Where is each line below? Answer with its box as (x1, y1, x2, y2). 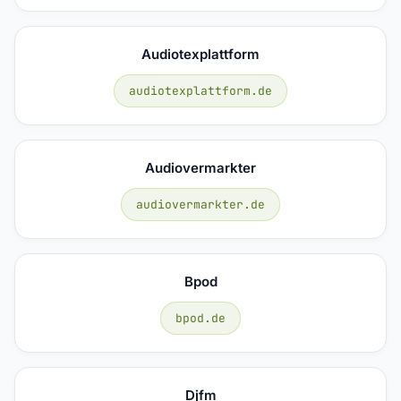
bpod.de (175, 310, 226, 326)
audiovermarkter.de (136, 196, 265, 212)
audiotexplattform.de (129, 82, 272, 98)
